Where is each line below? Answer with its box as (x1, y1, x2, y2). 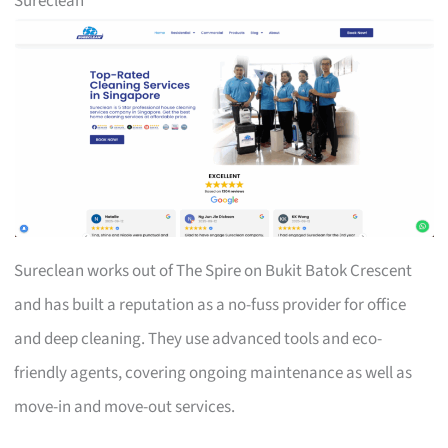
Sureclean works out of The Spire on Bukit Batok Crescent (14, 258, 413, 283)
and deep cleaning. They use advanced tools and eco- (14, 326, 383, 351)
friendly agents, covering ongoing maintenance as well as (14, 360, 413, 385)
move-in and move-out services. (14, 394, 236, 419)
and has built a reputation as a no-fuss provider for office (14, 292, 407, 317)
